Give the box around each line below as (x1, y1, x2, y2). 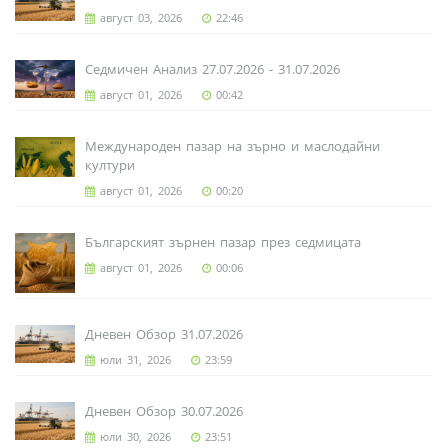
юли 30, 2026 (95, 429, 171, 445)
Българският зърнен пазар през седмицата (85, 233, 361, 252)
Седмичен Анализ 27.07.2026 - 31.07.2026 (85, 60, 340, 79)
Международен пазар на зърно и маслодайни (85, 137, 380, 156)
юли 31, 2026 (95, 352, 171, 368)
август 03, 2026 (95, 10, 182, 26)
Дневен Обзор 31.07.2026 (85, 325, 243, 344)
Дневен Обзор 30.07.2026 (85, 402, 243, 421)
